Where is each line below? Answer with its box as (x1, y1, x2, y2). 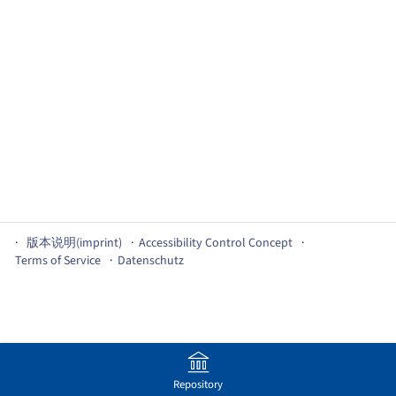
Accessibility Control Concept (139, 234, 293, 252)
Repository (173, 376, 223, 392)
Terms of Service (15, 252, 101, 270)
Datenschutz (118, 252, 184, 270)
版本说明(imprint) (27, 234, 122, 252)
